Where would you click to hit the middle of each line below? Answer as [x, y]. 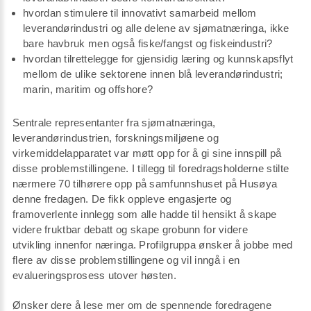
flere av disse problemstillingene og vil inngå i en [126, 260]
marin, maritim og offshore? [88, 89]
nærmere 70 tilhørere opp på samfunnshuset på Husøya [145, 183]
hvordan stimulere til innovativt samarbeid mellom [140, 12]
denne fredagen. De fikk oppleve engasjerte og [122, 199]
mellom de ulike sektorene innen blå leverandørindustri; [153, 74]
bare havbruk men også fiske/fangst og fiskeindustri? [148, 43]
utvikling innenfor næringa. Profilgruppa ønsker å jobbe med [153, 244]
